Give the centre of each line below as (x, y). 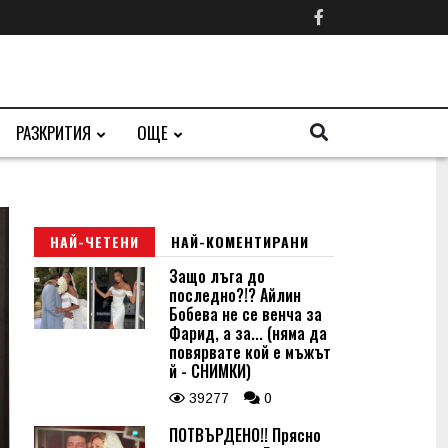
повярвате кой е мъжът (250, 352)
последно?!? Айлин (235, 295)
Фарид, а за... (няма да (248, 333)
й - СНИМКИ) (210, 371)
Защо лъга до (217, 276)
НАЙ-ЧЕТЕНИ (94, 241)
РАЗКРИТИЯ (53, 132)
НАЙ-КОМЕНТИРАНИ (240, 241)
